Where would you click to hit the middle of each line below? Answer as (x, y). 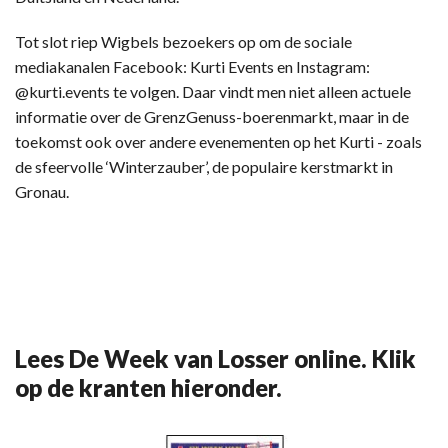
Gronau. (42, 192)
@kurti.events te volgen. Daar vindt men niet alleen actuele (213, 92)
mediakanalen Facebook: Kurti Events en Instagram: (192, 67)
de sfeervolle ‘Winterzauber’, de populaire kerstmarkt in (204, 167)
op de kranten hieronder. (148, 388)
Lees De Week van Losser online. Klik (215, 359)
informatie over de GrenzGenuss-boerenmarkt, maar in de (212, 117)
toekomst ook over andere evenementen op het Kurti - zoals (218, 142)
